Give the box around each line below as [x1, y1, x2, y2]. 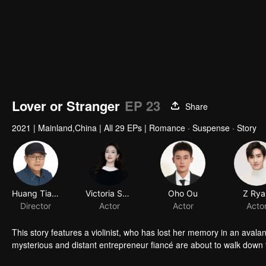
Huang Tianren [52, 188, 59, 199]
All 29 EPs [104, 122, 142, 134]
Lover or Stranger [12, 96, 120, 115]
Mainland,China [38, 122, 97, 134]
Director [20, 201, 51, 211]
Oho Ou [168, 188, 198, 199]
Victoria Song [122, 188, 129, 199]
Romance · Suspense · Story [149, 122, 256, 134]
